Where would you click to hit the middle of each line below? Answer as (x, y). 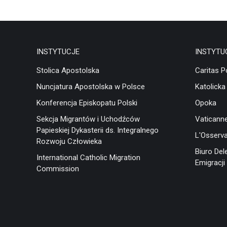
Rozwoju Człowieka (69, 141)
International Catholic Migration (88, 158)
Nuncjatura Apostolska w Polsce (91, 87)
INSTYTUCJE (58, 52)
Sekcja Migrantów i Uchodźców (88, 119)
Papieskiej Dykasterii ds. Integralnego (98, 130)
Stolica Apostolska (68, 70)
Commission (58, 169)
